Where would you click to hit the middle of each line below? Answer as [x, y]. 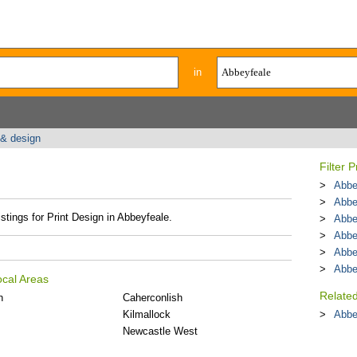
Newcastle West [161, 331]
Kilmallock [147, 314]
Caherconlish [153, 298]
